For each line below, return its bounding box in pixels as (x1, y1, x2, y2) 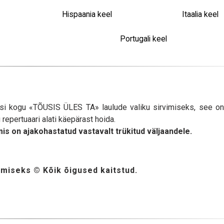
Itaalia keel (181, 9, 218, 19)
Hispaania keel (62, 9, 112, 19)
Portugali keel (120, 33, 167, 43)
